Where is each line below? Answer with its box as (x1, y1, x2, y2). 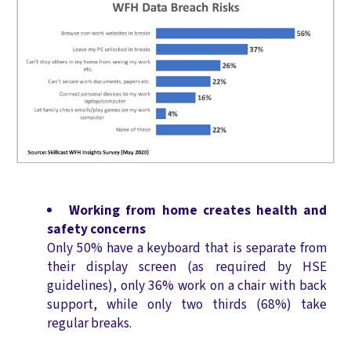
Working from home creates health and (69, 201, 327, 221)
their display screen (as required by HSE (47, 257, 327, 277)
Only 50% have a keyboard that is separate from (47, 238, 327, 259)
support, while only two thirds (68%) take (47, 295, 327, 315)
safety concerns (47, 219, 146, 240)
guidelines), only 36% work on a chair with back (47, 276, 327, 296)
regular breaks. (47, 313, 132, 334)
